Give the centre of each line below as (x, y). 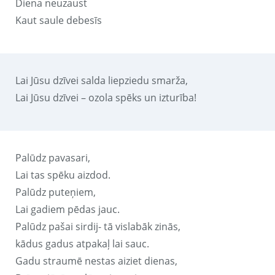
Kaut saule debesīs (59, 20)
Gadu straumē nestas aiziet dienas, (96, 261)
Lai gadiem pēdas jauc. (68, 209)
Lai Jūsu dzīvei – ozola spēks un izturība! (106, 97)
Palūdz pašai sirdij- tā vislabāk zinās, (98, 226)
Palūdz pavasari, (53, 157)
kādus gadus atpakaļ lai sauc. (82, 243)
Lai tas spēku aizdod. (63, 175)
